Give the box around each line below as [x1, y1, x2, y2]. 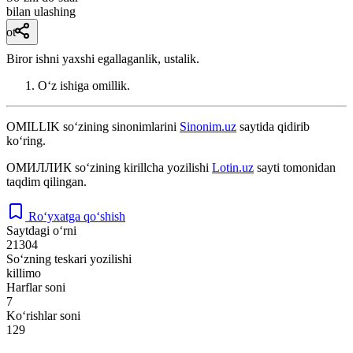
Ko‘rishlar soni [6, 308, 80, 322]
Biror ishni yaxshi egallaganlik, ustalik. [6, 51, 199, 65]
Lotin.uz [212, 160, 254, 174]
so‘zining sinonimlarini [60, 119, 180, 133]
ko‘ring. [6, 133, 46, 147]
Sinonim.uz [180, 119, 236, 133]
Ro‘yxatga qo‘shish [28, 209, 125, 223]
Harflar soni [6, 280, 65, 294]
